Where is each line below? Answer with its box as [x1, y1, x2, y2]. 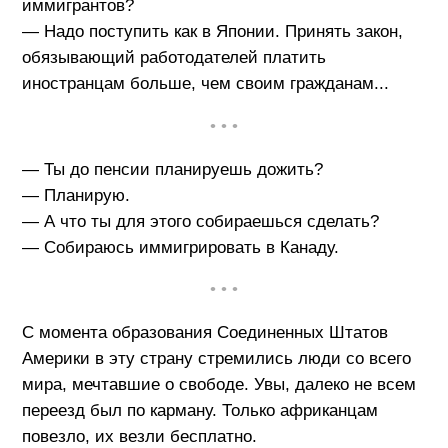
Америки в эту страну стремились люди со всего [21, 349, 411, 369]
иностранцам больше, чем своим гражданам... [21, 73, 389, 93]
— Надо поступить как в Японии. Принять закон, [21, 21, 403, 41]
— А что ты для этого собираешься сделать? [21, 211, 379, 231]
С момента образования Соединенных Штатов [21, 323, 388, 343]
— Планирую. [21, 185, 130, 205]
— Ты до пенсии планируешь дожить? [21, 159, 323, 179]
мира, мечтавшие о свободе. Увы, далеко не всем [21, 375, 416, 395]
